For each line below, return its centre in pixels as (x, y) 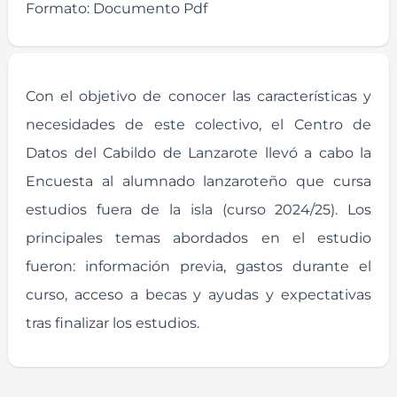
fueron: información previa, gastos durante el (198, 266)
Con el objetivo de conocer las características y (198, 96)
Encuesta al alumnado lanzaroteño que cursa (198, 181)
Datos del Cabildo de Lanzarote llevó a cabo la (198, 152)
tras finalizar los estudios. (113, 323)
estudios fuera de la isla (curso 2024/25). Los (198, 209)
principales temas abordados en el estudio (198, 237)
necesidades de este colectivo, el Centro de (198, 124)
